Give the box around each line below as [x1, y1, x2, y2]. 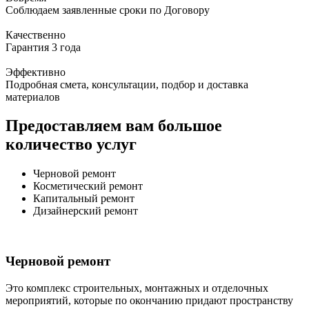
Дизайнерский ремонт [33, 205, 138, 217]
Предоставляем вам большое [6, 117, 222, 135]
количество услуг [6, 135, 137, 154]
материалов [6, 90, 60, 103]
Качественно [6, 28, 66, 41]
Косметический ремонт [33, 180, 143, 192]
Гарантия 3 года [6, 41, 81, 53]
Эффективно [6, 66, 66, 78]
